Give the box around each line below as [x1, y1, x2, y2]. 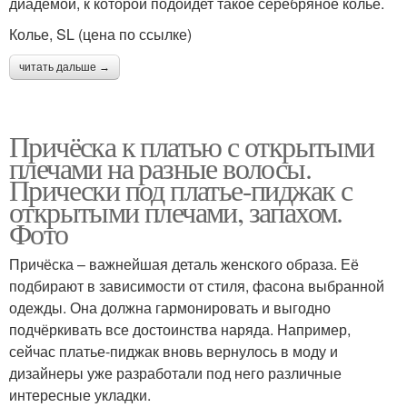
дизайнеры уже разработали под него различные [9, 362, 342, 383]
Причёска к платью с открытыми [9, 125, 374, 165]
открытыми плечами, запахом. [9, 191, 342, 231]
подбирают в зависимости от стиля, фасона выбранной [9, 274, 384, 296]
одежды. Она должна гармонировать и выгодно [9, 296, 331, 318]
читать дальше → [19, 60, 110, 74]
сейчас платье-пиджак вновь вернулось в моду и [9, 340, 338, 362]
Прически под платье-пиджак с [9, 169, 352, 209]
